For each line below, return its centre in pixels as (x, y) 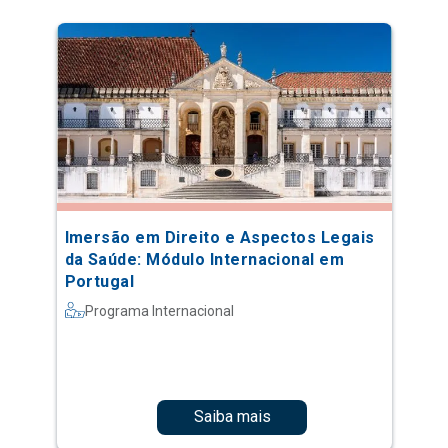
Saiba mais (232, 417)
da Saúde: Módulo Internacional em (204, 259)
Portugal (99, 281)
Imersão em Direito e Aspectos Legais (219, 237)
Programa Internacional (159, 310)
